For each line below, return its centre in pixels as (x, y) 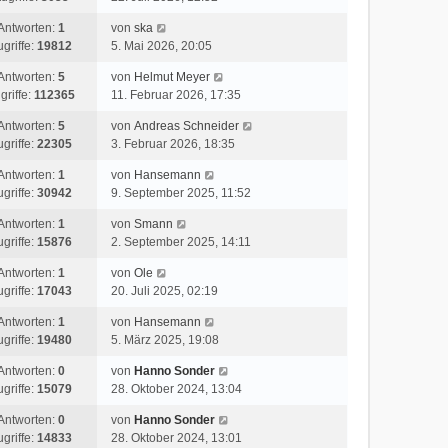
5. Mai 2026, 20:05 (162, 46)
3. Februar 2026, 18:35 (173, 144)
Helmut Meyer (172, 77)
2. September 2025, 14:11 (181, 242)
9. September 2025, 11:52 (181, 193)
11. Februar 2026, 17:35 (176, 95)
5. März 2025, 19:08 (165, 340)
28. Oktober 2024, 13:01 (177, 438)
